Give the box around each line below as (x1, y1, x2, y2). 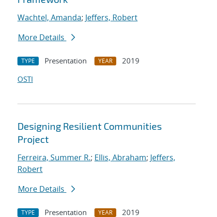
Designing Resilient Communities (17, 120, 162, 132)
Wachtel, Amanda (17, 12, 81, 23)
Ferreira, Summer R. (17, 152, 91, 163)
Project (17, 133, 49, 145)
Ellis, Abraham (94, 152, 146, 163)
